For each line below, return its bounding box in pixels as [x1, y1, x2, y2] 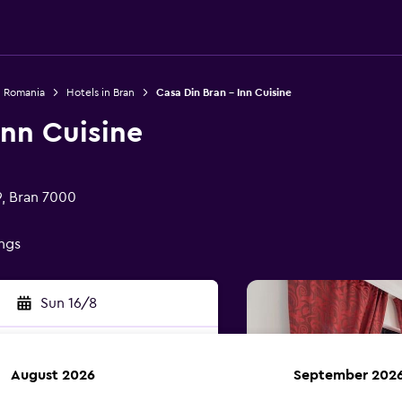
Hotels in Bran [66, 87, 135, 98]
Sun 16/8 [39, 296, 97, 310]
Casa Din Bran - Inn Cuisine [155, 87, 292, 98]
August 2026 [11, 368, 95, 382]
